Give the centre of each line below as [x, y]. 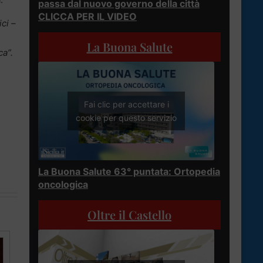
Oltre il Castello [129, 215]
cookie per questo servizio [126, 118]
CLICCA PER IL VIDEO [87, 16]
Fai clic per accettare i [126, 104]
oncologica [63, 185]
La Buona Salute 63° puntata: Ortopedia [129, 172]
